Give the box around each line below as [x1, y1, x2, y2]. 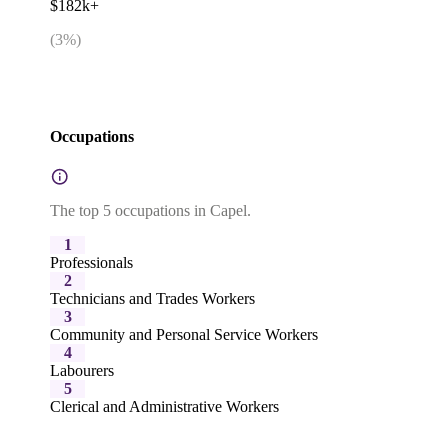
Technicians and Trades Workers [50, 290, 255, 308]
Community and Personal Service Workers [50, 326, 318, 344]
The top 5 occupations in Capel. [50, 202, 251, 220]
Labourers [50, 362, 114, 380]
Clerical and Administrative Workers [50, 398, 279, 416]
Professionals [50, 254, 133, 272]
